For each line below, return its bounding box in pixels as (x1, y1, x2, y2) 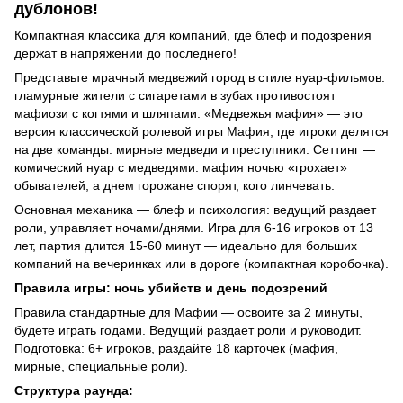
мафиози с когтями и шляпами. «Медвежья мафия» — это (14, 105, 363, 121)
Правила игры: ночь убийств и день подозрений (14, 280, 327, 295)
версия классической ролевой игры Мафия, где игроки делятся (14, 123, 389, 139)
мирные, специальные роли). (14, 358, 188, 373)
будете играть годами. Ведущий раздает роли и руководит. (14, 322, 362, 337)
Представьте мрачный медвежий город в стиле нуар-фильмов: (14, 69, 385, 85)
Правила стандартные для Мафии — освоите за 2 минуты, (14, 304, 363, 319)
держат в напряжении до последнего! (14, 45, 237, 60)
